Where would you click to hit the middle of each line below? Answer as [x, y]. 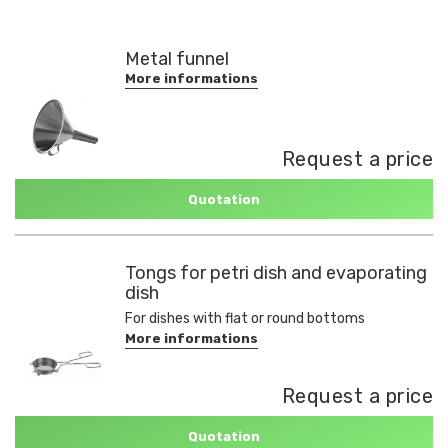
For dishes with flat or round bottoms [245, 318]
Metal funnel [177, 59]
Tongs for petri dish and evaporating [276, 273]
